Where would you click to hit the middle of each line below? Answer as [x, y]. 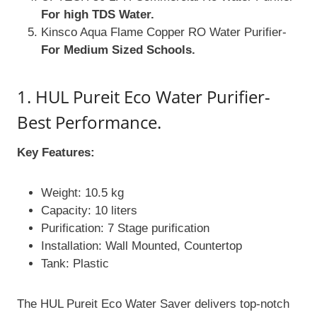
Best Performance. [89, 122]
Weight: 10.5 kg [82, 193]
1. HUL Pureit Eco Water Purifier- [144, 97]
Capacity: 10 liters [89, 211]
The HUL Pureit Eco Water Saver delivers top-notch [153, 304]
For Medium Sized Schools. [118, 50]
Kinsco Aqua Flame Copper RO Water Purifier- [164, 33]
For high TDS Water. [99, 15]
